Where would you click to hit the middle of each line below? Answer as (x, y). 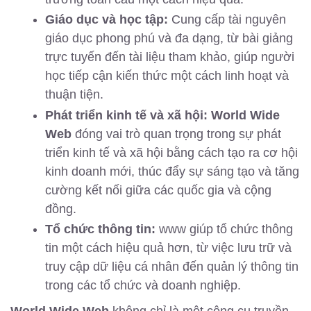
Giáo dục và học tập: (107, 20)
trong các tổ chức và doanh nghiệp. (143, 286)
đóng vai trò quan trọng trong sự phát (176, 134)
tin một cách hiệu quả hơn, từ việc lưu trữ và (168, 248)
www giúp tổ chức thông (224, 229)
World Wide (245, 115)
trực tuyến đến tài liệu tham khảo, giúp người (170, 57)
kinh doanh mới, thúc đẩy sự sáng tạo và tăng (172, 171)
